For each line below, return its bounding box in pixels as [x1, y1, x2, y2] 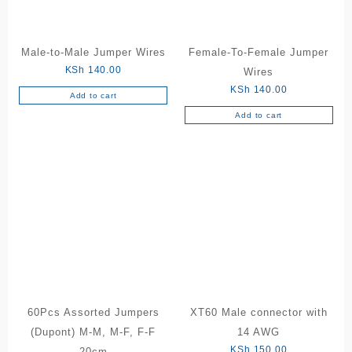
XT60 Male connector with [189, 306, 328, 318]
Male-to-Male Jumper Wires [20, 46, 166, 59]
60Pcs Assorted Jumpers [27, 306, 159, 318]
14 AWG [237, 325, 280, 338]
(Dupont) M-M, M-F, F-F [31, 325, 156, 338]
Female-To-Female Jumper [189, 46, 329, 59]
